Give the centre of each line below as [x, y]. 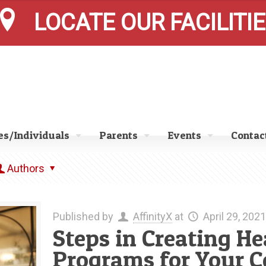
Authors [26, 168]
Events [184, 135]
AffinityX [152, 216]
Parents [118, 135]
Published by [84, 216]
